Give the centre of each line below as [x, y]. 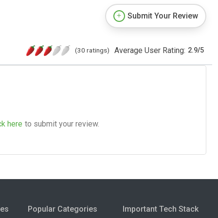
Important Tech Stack [161, 209]
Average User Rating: [150, 50]
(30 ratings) [92, 50]
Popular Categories [62, 209]
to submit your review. [62, 124]
